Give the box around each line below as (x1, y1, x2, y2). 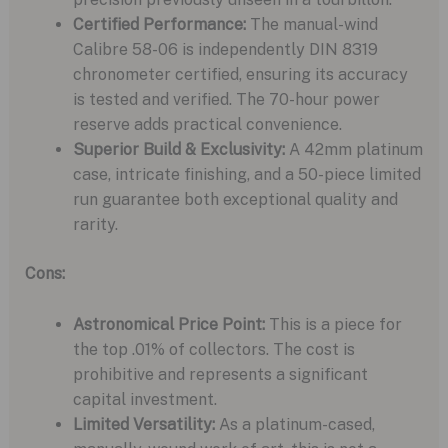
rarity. (72, 215, 118, 235)
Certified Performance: (72, 15, 246, 35)
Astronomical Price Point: (72, 314, 265, 334)
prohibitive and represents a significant (72, 364, 368, 384)
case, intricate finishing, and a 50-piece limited (72, 165, 421, 185)
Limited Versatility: (72, 414, 215, 434)
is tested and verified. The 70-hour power (72, 90, 380, 110)
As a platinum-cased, (214, 414, 375, 434)
